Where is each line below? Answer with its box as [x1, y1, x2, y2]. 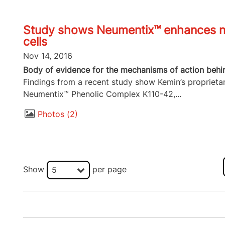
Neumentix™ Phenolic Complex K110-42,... [23, 88, 181, 99]
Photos [37, 109, 64, 120]
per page [89, 164, 127, 174]
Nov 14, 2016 [23, 50, 72, 61]
